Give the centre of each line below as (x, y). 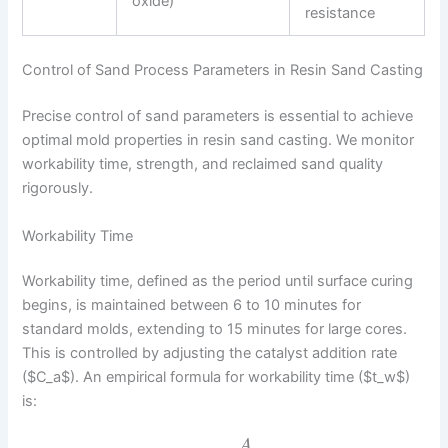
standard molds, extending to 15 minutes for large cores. (215, 329)
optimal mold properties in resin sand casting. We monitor (218, 140)
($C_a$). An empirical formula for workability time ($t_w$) (216, 377)
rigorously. (58, 188)
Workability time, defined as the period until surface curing (218, 281)
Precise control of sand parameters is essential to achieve (218, 116)
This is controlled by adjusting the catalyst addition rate (210, 353)
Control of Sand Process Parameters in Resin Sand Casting (223, 70)
